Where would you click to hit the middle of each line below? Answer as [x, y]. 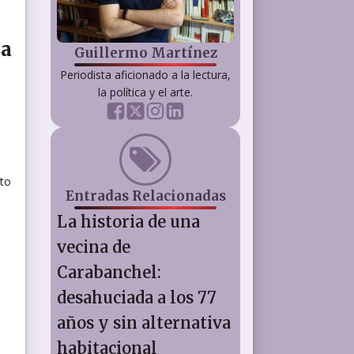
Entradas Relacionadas [145, 196]
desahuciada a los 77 [137, 297]
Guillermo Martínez [145, 53]
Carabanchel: [109, 272]
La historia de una [128, 221]
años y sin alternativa [144, 322]
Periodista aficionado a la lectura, [145, 74]
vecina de [94, 247]
